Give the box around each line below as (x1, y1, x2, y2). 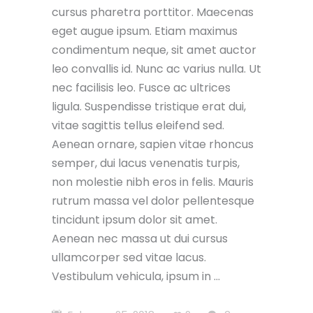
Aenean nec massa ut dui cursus (52, 230, 228, 247)
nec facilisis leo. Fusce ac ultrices (52, 79, 231, 96)
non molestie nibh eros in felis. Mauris (52, 173, 254, 190)
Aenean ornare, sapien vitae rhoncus (52, 136, 254, 152)
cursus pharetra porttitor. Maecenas (52, 3, 254, 20)
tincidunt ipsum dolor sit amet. (52, 211, 217, 228)
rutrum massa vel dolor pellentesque (52, 192, 254, 209)
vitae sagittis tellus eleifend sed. (52, 117, 224, 133)
